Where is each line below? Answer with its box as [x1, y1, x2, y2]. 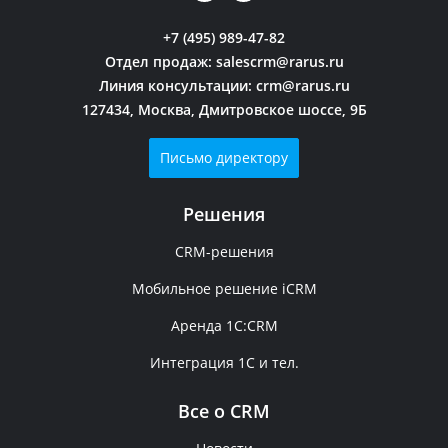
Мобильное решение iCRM [131, 279, 317, 299]
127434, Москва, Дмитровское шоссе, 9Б [81, 100, 367, 120]
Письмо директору [160, 148, 288, 168]
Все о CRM [178, 399, 270, 424]
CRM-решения [174, 242, 274, 262]
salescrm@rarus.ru [215, 52, 344, 72]
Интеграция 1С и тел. [149, 353, 299, 373]
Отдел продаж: [104, 52, 216, 72]
